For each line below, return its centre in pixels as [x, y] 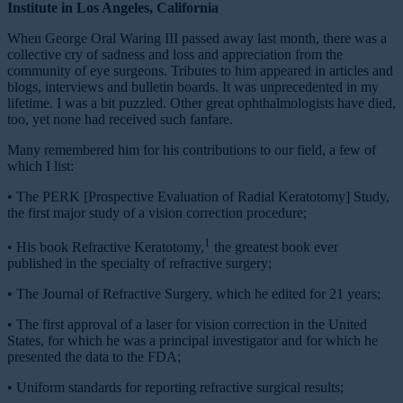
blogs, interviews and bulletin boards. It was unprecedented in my [193, 86]
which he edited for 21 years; [298, 294]
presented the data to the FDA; [94, 357]
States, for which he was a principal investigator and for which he [193, 341]
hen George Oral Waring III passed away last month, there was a [204, 38]
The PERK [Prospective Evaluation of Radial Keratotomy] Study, [201, 196]
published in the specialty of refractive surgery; [139, 264]
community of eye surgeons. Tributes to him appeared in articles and [200, 70]
